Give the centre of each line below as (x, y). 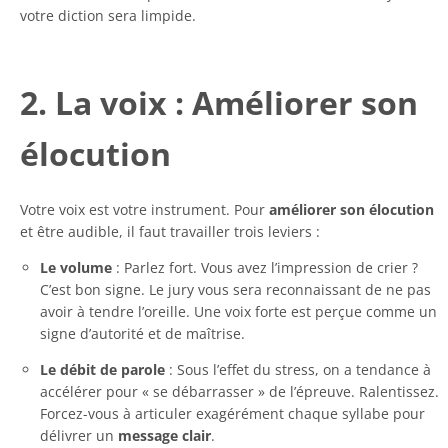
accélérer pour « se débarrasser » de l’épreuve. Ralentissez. (239, 391)
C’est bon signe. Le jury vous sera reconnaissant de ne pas (235, 289)
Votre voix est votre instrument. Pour (144, 209)
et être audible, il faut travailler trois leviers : (170, 231)
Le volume (76, 267)
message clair (164, 435)
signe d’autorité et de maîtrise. (142, 333)
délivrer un (79, 435)
